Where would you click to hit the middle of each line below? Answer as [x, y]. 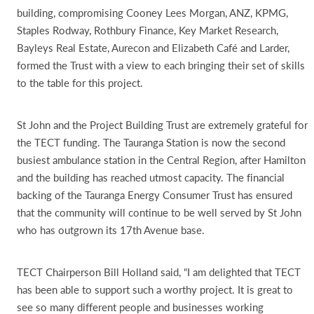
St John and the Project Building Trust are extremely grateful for [162, 124]
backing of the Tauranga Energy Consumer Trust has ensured [155, 194]
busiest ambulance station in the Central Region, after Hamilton [161, 159]
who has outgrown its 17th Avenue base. [111, 230]
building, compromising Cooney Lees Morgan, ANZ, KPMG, [152, 12]
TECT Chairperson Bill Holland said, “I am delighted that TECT [159, 272]
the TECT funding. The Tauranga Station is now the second [151, 142]
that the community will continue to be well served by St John [159, 212]
